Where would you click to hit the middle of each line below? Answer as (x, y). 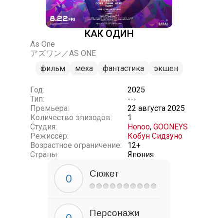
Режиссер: (49, 136)
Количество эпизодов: (71, 118)
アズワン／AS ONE (63, 53)
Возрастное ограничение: (76, 145)
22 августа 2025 (156, 108)
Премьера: (50, 108)
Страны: (45, 154)
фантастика (123, 68)
